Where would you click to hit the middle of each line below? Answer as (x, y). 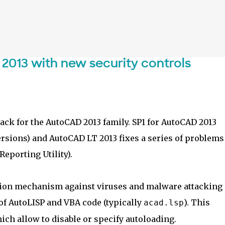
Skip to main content (113, 12)
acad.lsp (163, 203)
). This (197, 202)
